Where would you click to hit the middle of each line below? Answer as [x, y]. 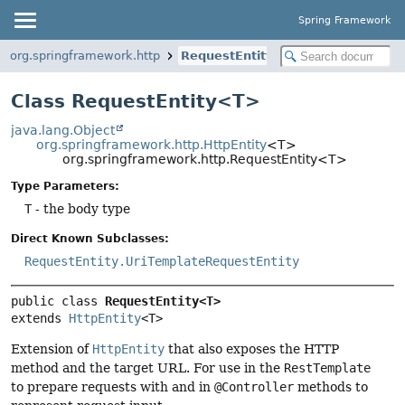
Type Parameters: [65, 187]
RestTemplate [327, 367]
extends [40, 318]
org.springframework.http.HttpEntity [152, 145]
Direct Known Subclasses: [90, 239]
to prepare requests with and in [113, 386]
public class [58, 301]
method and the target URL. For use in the [147, 367]
